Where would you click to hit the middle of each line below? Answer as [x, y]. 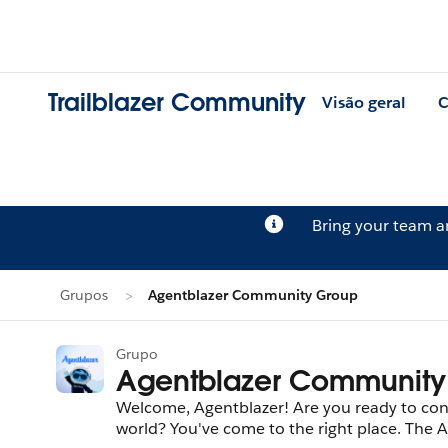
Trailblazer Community [177, 103]
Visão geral [364, 103]
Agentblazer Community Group [253, 295]
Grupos [84, 295]
